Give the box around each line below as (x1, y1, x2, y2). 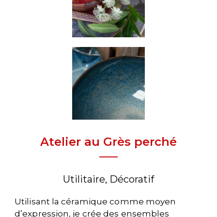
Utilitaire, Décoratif (63, 173, 154, 185)
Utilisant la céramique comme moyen (15, 197, 176, 206)
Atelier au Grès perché (40, 135, 177, 149)
